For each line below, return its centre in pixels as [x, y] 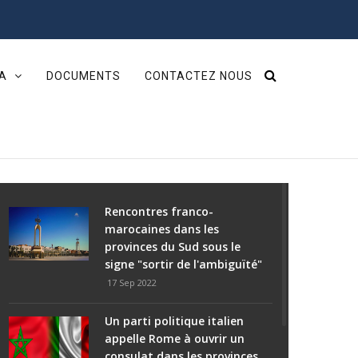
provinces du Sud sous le [173, 247]
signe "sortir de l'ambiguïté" [183, 265]
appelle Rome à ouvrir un [175, 339]
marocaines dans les [162, 229]
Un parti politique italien [174, 321]
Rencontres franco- [159, 212]
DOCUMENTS [84, 76]
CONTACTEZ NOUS [199, 76]
